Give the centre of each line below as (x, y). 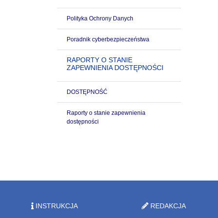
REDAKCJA (167, 206)
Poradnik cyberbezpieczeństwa (108, 39)
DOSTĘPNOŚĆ (87, 92)
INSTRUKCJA (56, 206)
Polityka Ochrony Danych (100, 18)
